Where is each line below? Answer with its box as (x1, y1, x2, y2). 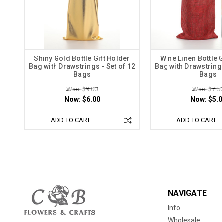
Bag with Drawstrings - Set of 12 (29, 62, 135, 70)
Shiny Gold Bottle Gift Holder (34, 54, 130, 62)
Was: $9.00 (66, 85, 98, 93)
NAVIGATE (168, 188, 207, 198)
